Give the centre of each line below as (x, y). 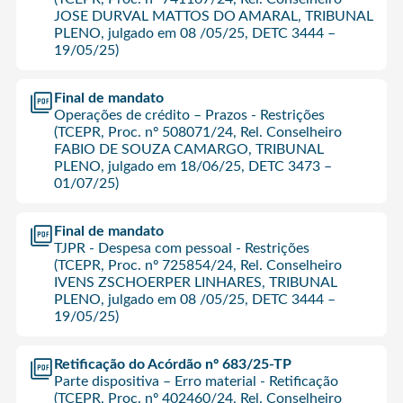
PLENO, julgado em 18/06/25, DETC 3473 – (193, 166)
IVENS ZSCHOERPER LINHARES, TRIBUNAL (195, 282)
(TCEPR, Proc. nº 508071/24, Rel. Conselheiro (197, 132)
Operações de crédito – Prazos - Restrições (189, 115)
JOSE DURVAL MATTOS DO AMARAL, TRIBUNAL (213, 16)
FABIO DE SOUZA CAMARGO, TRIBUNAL (188, 149)
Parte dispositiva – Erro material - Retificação (196, 381)
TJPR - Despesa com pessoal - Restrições (181, 248)
